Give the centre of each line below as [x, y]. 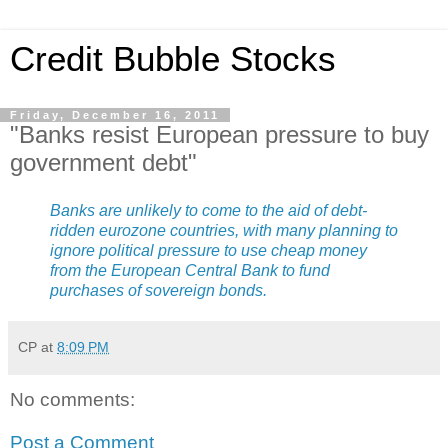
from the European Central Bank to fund [190, 270]
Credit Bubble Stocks [173, 59]
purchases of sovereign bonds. [158, 290]
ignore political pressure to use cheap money [208, 250]
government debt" [103, 162]
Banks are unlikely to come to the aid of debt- [208, 210]
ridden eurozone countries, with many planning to [224, 230]
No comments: [72, 399]
